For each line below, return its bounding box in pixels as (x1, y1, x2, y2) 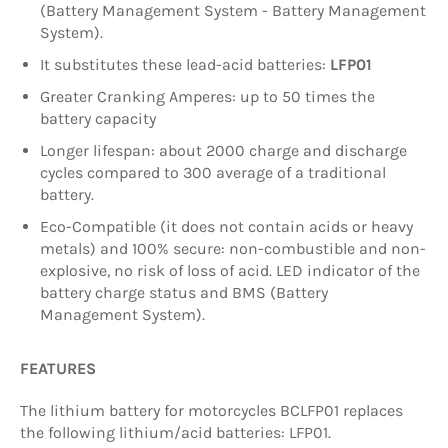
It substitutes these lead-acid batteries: (40, 54, 330, 74)
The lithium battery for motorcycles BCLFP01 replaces (20, 400, 403, 420)
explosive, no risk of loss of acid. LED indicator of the (40, 260, 420, 280)
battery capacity (40, 108, 156, 128)
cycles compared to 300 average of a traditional (40, 162, 386, 182)
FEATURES (20, 358, 96, 378)
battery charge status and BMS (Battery (40, 282, 328, 302)
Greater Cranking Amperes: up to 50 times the (40, 86, 375, 106)
